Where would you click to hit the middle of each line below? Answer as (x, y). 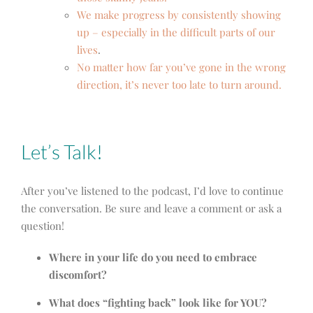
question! (43, 226)
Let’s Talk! (62, 152)
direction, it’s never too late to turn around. (179, 85)
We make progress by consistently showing (179, 15)
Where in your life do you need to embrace (153, 257)
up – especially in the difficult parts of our (176, 32)
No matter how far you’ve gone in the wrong (181, 67)
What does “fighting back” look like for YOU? (158, 303)
